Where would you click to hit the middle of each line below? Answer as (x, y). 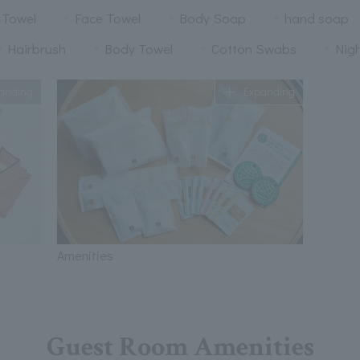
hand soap (316, 18)
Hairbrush (37, 49)
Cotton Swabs (254, 49)
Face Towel (108, 18)
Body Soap (212, 18)
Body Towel (139, 49)
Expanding (270, 92)
